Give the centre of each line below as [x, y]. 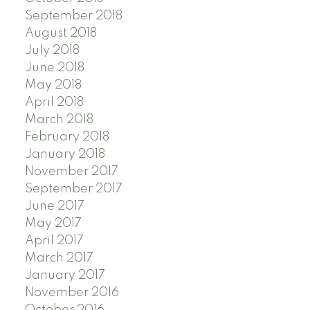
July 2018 [52, 50]
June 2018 [54, 67]
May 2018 [53, 85]
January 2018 [65, 154]
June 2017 [54, 206]
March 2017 [59, 258]
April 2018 [54, 102]
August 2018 [61, 33]
